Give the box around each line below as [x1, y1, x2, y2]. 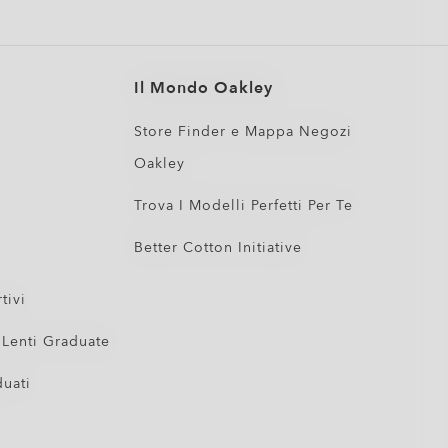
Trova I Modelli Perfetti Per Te [134, 196, 354, 215]
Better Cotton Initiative [134, 238, 303, 257]
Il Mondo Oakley [134, 77, 274, 99]
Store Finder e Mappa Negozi [134, 122, 353, 141]
